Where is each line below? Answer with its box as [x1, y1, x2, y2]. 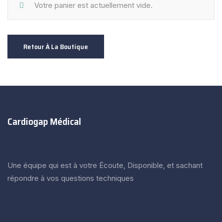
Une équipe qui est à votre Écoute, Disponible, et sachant [7, 161, 203, 170]
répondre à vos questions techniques [7, 173, 134, 183]
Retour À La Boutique [23, 41, 88, 52]
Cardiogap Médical [7, 113, 81, 129]
